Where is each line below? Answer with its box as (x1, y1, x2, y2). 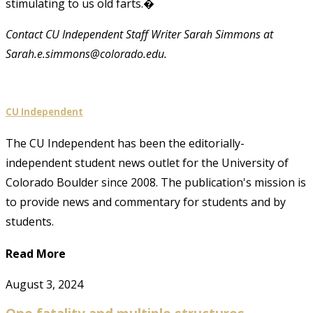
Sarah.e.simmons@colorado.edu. (6, 45, 167, 61)
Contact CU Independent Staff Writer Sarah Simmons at (6, 26, 273, 42)
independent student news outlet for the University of (6, 155, 289, 171)
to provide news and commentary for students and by (6, 194, 286, 210)
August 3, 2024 (6, 276, 83, 292)
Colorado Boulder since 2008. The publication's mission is (6, 175, 306, 191)
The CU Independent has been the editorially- (6, 136, 245, 152)
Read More (6, 246, 66, 262)
